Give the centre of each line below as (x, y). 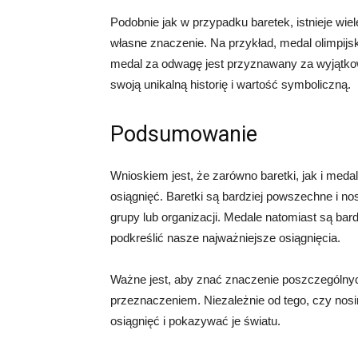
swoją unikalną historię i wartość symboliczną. (231, 84)
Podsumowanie (184, 134)
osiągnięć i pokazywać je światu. (195, 321)
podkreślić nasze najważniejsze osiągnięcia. (225, 238)
